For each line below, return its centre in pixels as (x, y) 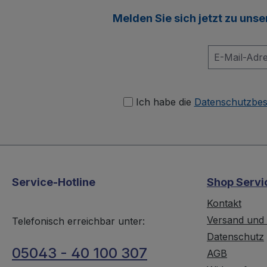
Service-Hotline (54, 182)
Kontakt (224, 204)
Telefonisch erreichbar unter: (78, 221)
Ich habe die (165, 102)
